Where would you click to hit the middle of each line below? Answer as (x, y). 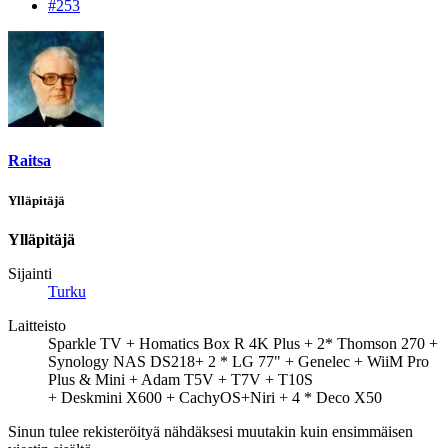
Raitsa (29, 161)
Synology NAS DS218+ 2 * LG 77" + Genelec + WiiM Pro (238, 361)
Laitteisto (37, 325)
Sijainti (30, 273)
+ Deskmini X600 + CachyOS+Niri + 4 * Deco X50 (215, 397)
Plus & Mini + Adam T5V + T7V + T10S (180, 379)
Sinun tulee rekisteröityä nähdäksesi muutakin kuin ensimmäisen (210, 431)
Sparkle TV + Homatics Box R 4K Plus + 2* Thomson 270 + (243, 343)
